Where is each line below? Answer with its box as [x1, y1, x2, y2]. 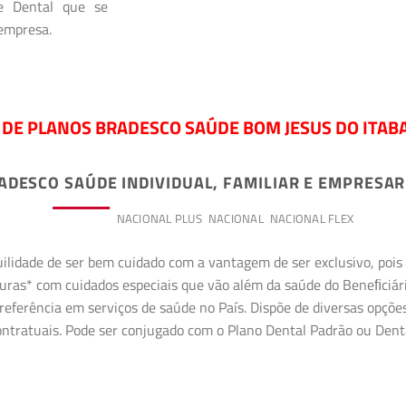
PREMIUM [54, 209, 108, 228]
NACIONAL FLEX [269, 209, 354, 228]
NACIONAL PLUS [116, 209, 202, 228]
